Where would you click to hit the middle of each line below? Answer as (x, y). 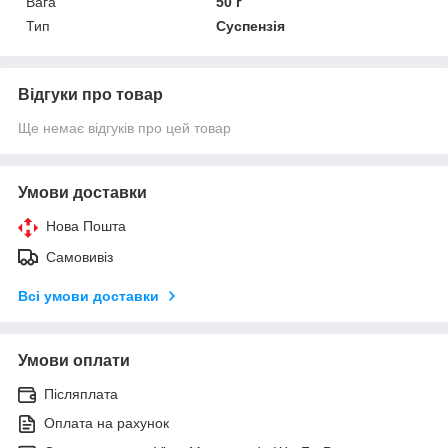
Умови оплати (74, 360)
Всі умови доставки (88, 295)
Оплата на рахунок (106, 422)
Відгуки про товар (90, 94)
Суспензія (251, 25)
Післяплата (81, 393)
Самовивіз (79, 256)
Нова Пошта (86, 225)
